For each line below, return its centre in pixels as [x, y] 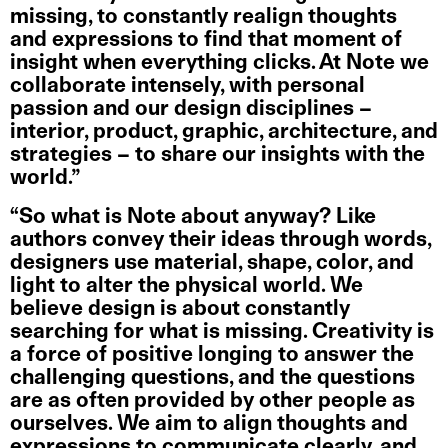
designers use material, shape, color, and [212, 263]
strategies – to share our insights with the [217, 155]
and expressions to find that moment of [206, 40]
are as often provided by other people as [212, 401]
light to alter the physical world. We [186, 286]
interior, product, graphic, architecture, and [224, 132]
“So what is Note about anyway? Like [193, 217]
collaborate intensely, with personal [187, 86]
